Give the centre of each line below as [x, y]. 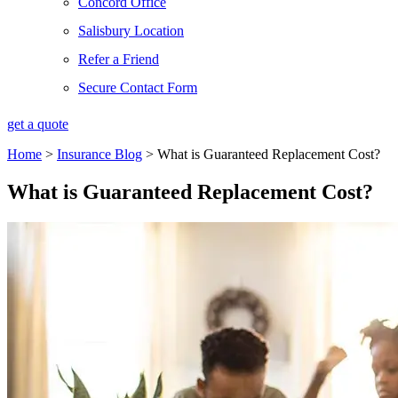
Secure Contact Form [138, 88]
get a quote [38, 124]
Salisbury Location [131, 31]
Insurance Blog [99, 154]
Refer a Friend [119, 59]
